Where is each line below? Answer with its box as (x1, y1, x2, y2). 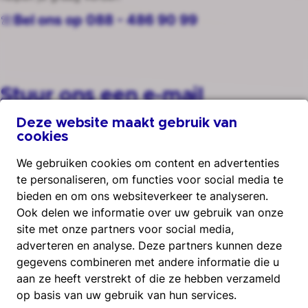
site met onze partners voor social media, (16, 222, 234, 236)
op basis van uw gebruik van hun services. (16, 288, 236, 302)
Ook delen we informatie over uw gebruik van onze (16, 206, 283, 219)
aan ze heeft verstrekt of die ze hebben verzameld (16, 272, 280, 285)
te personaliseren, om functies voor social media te (16, 173, 283, 186)
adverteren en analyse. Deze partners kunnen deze (16, 239, 282, 252)
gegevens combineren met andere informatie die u (16, 255, 279, 269)
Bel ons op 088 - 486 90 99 (14, 12, 197, 28)
